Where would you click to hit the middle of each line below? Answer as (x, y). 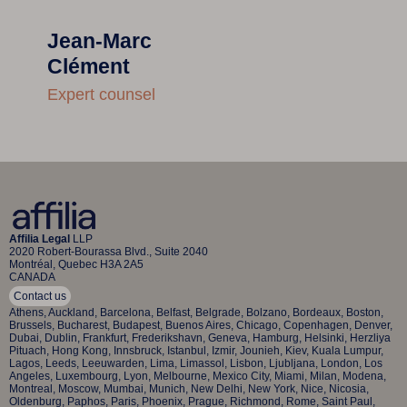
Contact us (40, 297)
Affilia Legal (40, 239)
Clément (88, 66)
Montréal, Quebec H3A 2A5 (76, 265)
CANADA (32, 278)
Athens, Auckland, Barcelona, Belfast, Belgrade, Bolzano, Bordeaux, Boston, (196, 313)
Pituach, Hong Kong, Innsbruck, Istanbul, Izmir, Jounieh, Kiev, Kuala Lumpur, (196, 351)
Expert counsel (101, 94)
